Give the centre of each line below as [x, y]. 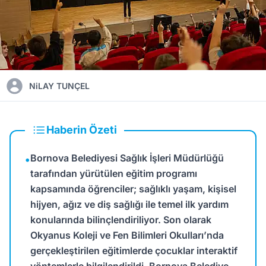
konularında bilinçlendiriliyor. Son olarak [121, 220]
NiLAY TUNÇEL [60, 86]
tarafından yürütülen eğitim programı [114, 173]
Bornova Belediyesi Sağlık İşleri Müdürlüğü [127, 158]
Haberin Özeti [82, 130]
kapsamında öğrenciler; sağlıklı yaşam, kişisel [133, 189]
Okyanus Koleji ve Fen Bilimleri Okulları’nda [127, 235]
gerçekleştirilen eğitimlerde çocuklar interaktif [134, 251]
